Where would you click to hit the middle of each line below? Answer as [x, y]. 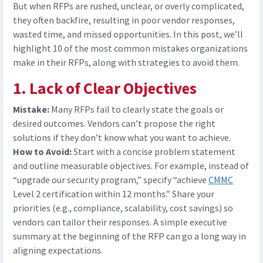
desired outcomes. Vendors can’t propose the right [114, 124]
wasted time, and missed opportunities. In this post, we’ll [128, 34]
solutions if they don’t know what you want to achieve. [122, 138]
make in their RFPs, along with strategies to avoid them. [126, 63]
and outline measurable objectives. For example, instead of [131, 166]
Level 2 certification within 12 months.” [92, 194]
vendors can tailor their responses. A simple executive [120, 222]
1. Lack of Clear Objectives [105, 88]
